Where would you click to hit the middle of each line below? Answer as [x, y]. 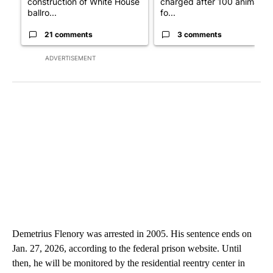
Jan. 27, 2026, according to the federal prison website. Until [127, 249]
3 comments [200, 35]
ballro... [42, 13]
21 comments [69, 35]
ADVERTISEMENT [70, 58]
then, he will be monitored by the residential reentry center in [129, 263]
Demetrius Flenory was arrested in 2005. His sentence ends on [132, 234]
